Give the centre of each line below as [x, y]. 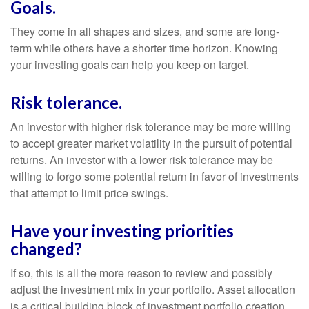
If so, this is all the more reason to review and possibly [141, 273]
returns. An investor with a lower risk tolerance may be [142, 160]
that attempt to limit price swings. [89, 193]
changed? [46, 249]
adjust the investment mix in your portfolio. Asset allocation [153, 289]
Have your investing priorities [122, 231]
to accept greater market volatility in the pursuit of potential [151, 143]
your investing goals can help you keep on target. [130, 64]
